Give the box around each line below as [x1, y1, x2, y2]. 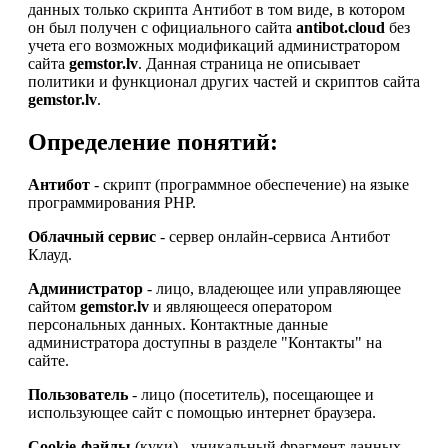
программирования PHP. [28, 193, 196, 211]
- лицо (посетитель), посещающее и [128, 385, 374, 403]
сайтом [28, 297, 80, 315]
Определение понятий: [28, 128, 278, 155]
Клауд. [28, 245, 72, 263]
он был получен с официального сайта [28, 18, 296, 36]
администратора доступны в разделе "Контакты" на [28, 333, 382, 351]
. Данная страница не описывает [138, 54, 360, 72]
